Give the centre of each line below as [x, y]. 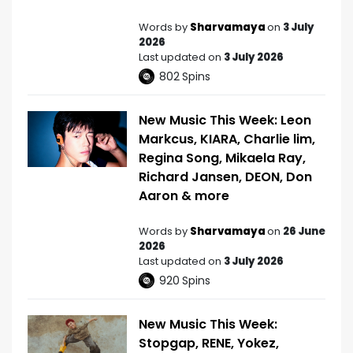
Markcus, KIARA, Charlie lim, [227, 139]
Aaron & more [184, 196]
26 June [304, 232]
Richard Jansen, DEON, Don [225, 177]
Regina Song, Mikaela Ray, [222, 158]
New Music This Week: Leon [225, 121]
